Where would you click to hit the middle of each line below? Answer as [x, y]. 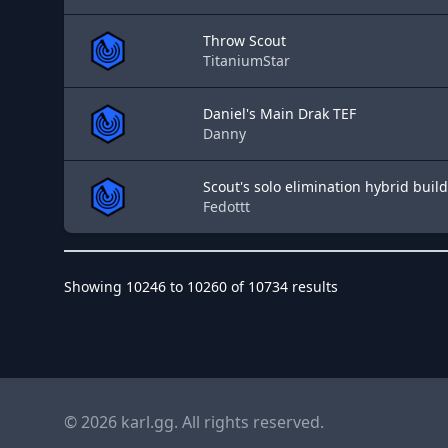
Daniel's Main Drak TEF [279, 113]
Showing [95, 286]
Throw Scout [244, 40]
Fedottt [226, 206]
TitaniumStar [246, 60]
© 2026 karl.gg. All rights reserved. [194, 422]
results [313, 286]
